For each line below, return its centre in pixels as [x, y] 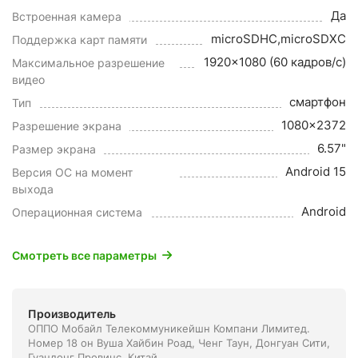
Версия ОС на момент [72, 172]
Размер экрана [54, 149]
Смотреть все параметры [84, 255]
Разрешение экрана [67, 126]
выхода [33, 189]
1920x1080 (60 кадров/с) [275, 62]
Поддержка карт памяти [80, 40]
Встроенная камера [67, 16]
